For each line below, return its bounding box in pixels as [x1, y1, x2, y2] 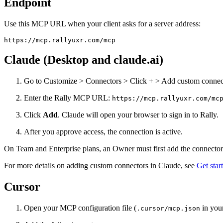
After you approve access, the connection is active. [24, 127, 183, 136]
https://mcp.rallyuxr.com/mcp [4, 36, 115, 44]
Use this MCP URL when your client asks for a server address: [4, 19, 201, 28]
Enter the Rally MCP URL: [24, 94, 112, 103]
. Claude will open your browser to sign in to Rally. [58, 111, 219, 119]
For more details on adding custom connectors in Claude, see [4, 161, 197, 170]
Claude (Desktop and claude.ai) [4, 53, 163, 67]
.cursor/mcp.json [136, 205, 200, 213]
